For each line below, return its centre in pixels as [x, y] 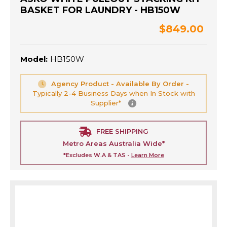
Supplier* [107, 103]
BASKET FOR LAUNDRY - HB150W [100, 10]
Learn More [147, 155]
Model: [34, 59]
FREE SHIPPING [122, 131]
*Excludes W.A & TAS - [97, 155]
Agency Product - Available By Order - [120, 84]
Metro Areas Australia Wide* [113, 144]
